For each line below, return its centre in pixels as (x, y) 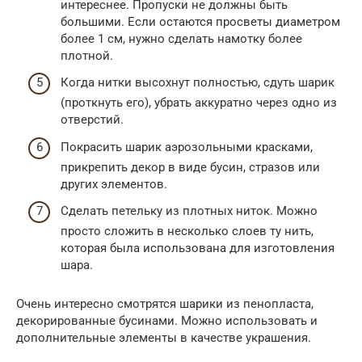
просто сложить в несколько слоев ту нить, (187, 232)
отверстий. (92, 120)
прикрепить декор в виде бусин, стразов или (190, 167)
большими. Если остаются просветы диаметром (200, 21)
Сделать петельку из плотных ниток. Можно (189, 211)
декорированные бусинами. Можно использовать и (167, 321)
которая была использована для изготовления (198, 248)
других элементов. (114, 184)
